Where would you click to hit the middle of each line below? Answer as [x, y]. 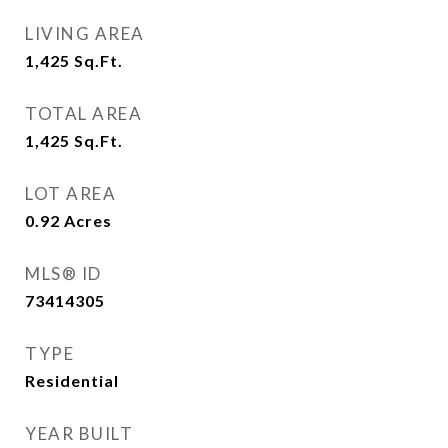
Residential [72, 380]
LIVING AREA [85, 33]
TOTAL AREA [83, 113]
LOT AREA [70, 193]
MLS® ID [63, 273]
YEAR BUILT [79, 433]
